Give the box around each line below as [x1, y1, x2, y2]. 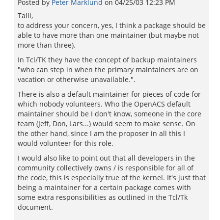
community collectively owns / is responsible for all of [18, 163, 193, 172]
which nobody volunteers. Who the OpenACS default [18, 99, 191, 109]
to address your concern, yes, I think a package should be [18, 21, 206, 30]
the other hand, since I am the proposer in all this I [18, 129, 185, 138]
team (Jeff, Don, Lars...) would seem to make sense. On [18, 119, 195, 128]
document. [18, 202, 53, 212]
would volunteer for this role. [18, 138, 113, 148]
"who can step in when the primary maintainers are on [18, 65, 198, 74]
